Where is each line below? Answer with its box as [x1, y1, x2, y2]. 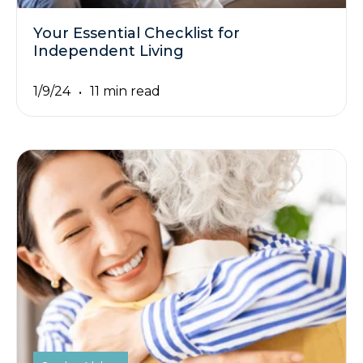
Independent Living [33, 41, 184, 60]
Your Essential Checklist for [33, 23, 240, 42]
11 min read [90, 83, 160, 100]
